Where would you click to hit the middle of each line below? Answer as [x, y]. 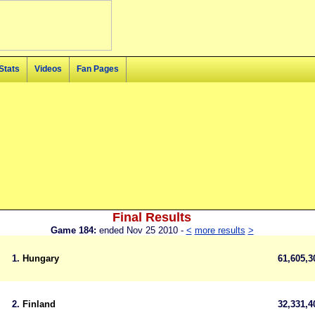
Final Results [152, 217]
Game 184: [75, 230]
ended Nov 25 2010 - [142, 230]
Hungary [41, 258]
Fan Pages [98, 69]
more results [220, 230]
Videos [48, 69]
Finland [39, 304]
